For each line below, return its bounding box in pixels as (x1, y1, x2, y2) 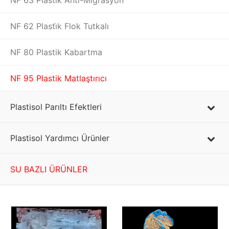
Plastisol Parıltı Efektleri (10, 102, 102, 112)
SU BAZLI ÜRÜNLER (10, 164, 87, 174)
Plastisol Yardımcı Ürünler (10, 133, 109, 143)
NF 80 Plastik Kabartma (10, 47, 102, 57)
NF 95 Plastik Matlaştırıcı (10, 73, 107, 83)
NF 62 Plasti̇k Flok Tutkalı (10, 21, 109, 31)
